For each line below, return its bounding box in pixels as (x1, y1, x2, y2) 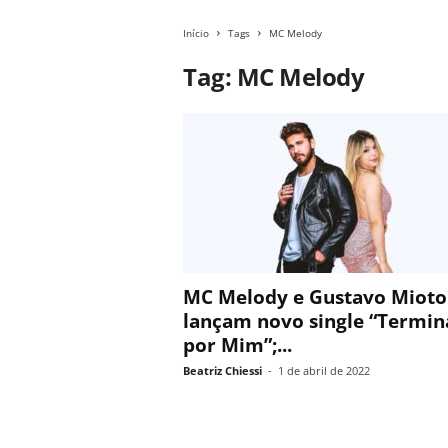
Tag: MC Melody (183, 60, 365, 93)
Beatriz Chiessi (183, 363, 262, 378)
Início (183, 26, 209, 40)
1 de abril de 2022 (278, 363, 370, 378)
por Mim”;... (183, 332, 292, 358)
